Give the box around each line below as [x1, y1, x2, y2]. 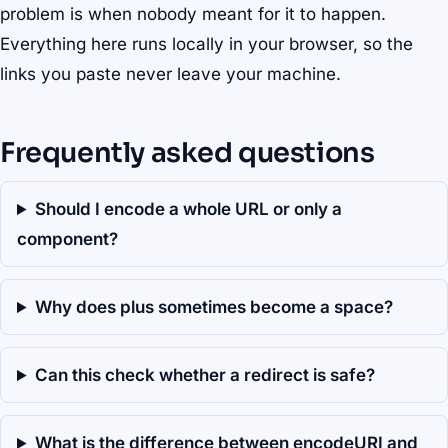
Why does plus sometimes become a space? [35, 297, 394, 318]
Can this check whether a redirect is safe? [35, 365, 376, 386]
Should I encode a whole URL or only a [35, 199, 343, 220]
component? [17, 229, 118, 250]
